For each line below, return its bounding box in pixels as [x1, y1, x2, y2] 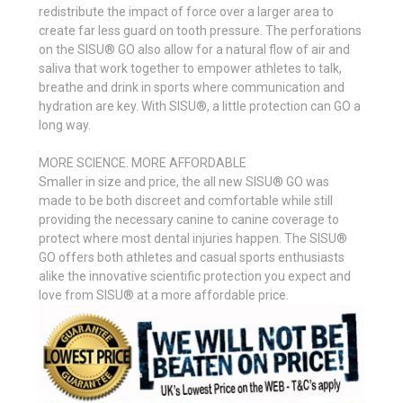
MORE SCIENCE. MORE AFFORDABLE [39, 155, 246, 170]
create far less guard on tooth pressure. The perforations [39, 22, 362, 38]
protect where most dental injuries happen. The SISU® [39, 230, 347, 246]
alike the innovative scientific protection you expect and [39, 268, 351, 283]
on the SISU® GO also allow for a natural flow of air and [39, 41, 350, 57]
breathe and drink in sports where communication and [39, 79, 345, 94]
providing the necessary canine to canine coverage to [39, 211, 339, 227]
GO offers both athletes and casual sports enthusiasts [39, 249, 345, 264]
